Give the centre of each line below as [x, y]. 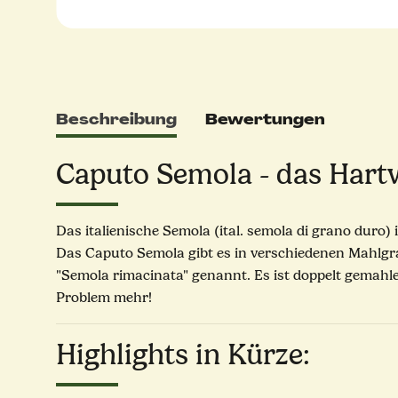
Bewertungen [265, 120]
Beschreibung [116, 120]
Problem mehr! [106, 298]
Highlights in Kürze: [183, 355]
